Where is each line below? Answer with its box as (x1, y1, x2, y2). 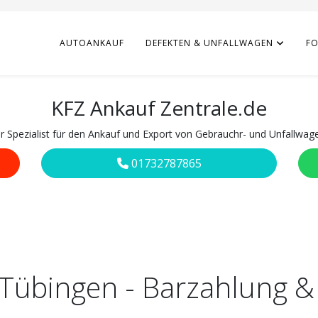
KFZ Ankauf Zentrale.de (51, 94, 267, 121)
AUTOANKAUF (60, 37, 124, 49)
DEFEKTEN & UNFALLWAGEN (146, 37, 273, 49)
